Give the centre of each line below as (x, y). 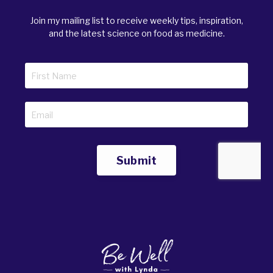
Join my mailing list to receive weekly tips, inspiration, (136, 21)
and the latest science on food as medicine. (136, 34)
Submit (136, 160)
